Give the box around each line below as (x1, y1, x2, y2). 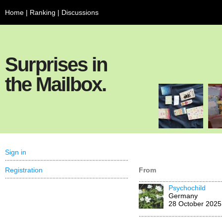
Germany (168, 192, 198, 200)
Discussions (61, 8, 99, 16)
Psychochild (168, 184, 206, 192)
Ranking (30, 8, 55, 16)
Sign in (5, 148, 26, 156)
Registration (5, 166, 43, 174)
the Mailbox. (5, 73, 106, 95)
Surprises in (5, 54, 107, 75)
